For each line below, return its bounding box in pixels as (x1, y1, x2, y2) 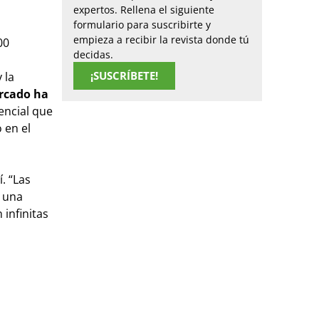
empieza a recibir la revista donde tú (73, 32, 249, 46)
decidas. (73, 47, 113, 61)
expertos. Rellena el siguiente (73, 2, 214, 16)
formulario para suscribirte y (73, 17, 211, 31)
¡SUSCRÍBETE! (90, 68, 158, 83)
